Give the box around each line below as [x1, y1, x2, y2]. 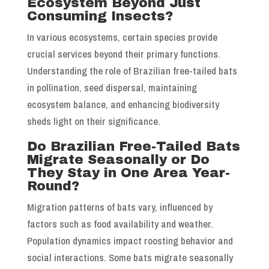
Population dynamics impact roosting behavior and [26, 234, 233, 248]
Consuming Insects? [26, 9, 173, 24]
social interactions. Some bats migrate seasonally [26, 250, 233, 265]
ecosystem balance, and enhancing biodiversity [26, 97, 219, 112]
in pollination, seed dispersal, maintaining [26, 80, 197, 95]
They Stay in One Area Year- [26, 166, 230, 181]
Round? [26, 179, 79, 194]
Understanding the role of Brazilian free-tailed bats [26, 64, 237, 78]
